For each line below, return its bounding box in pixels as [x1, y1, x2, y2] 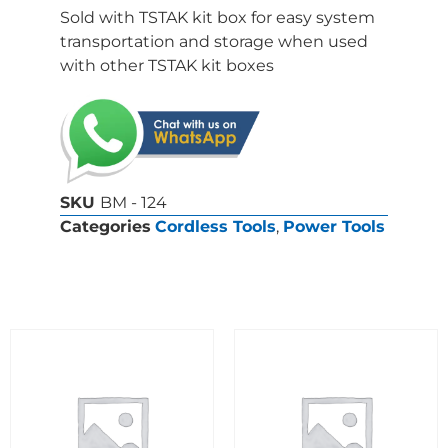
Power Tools [283, 217, 385, 237]
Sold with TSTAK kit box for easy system [60, 7, 375, 27]
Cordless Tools [155, 217, 276, 237]
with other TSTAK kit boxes [60, 55, 274, 75]
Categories [60, 217, 151, 237]
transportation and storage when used [60, 31, 368, 51]
